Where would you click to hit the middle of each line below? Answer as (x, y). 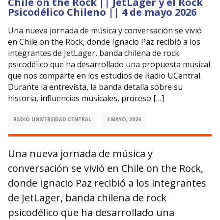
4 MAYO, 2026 (124, 119)
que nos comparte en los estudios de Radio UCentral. (105, 76)
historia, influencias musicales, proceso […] (86, 98)
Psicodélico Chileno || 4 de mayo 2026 (102, 12)
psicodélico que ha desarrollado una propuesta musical (109, 64)
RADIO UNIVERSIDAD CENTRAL (52, 119)
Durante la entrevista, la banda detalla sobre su (95, 87)
